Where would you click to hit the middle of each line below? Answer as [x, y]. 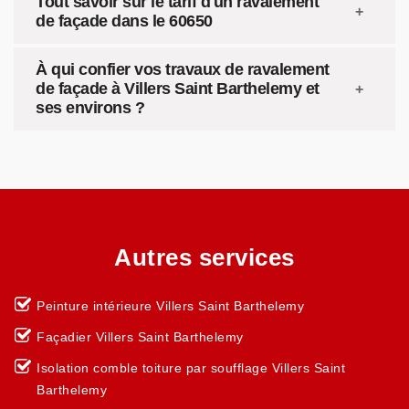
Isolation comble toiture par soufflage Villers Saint [191, 368]
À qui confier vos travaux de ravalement [183, 69]
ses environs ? [90, 108]
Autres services [204, 257]
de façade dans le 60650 [124, 21]
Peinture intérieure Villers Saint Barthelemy [170, 306]
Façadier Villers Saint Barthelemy [140, 337]
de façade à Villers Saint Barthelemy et [178, 89]
